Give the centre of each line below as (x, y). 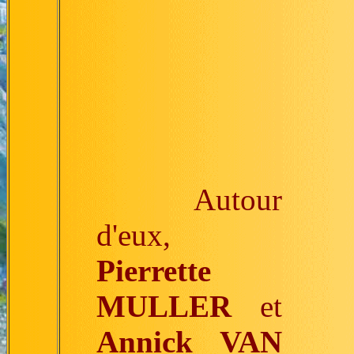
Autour (189, 200)
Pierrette (153, 271)
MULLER (164, 306)
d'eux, (133, 235)
